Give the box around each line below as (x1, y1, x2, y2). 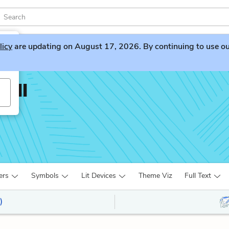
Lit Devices (81, 171, 116, 180)
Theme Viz (139, 171, 172, 180)
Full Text (185, 171, 211, 180)
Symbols (31, 171, 59, 180)
